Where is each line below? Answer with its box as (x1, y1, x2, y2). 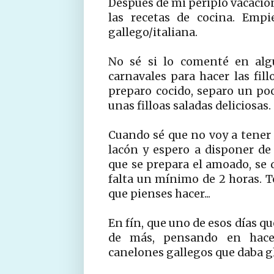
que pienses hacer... (108, 187, 210, 201)
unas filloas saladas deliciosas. (108, 98, 271, 113)
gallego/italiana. (108, 25, 198, 39)
